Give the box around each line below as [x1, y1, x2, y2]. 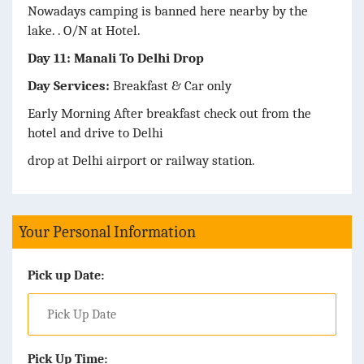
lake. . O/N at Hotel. [28, 22, 141, 38]
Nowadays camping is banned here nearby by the [28, 2, 308, 19]
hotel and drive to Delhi [28, 124, 163, 141]
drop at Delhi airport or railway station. [28, 152, 255, 168]
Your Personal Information [19, 222, 196, 241]
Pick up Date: [28, 267, 104, 283]
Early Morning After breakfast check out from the [28, 105, 311, 121]
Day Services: [28, 77, 110, 93]
